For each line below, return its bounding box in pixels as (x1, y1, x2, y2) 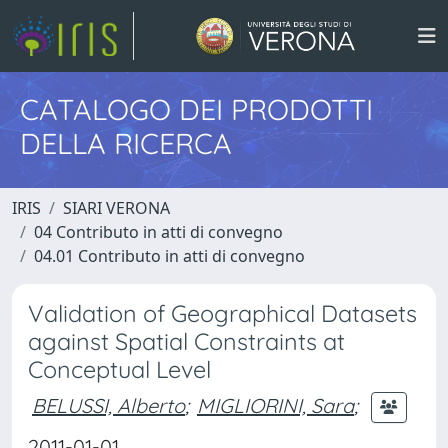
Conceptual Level (28, 355, 211, 384)
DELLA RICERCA (20, 125, 232, 161)
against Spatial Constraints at (28, 327, 345, 356)
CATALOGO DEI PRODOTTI (20, 91, 373, 127)
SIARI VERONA (63, 197, 170, 219)
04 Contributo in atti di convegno (34, 221, 283, 243)
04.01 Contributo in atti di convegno (34, 245, 305, 267)
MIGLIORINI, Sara (197, 392, 354, 418)
